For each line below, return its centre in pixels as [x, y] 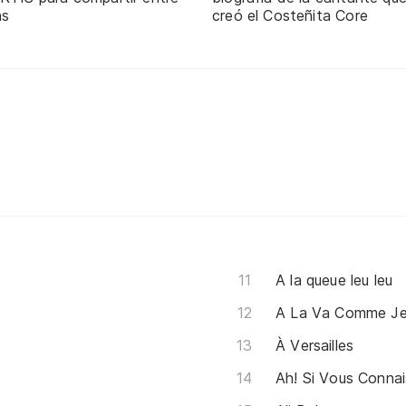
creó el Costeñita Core [290, 15]
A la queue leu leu [334, 280]
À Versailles [315, 345]
